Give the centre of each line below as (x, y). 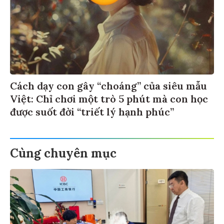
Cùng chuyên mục (63, 152)
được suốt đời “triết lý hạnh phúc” (92, 110)
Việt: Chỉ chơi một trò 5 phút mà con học (109, 97)
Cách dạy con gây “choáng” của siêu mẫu (108, 84)
